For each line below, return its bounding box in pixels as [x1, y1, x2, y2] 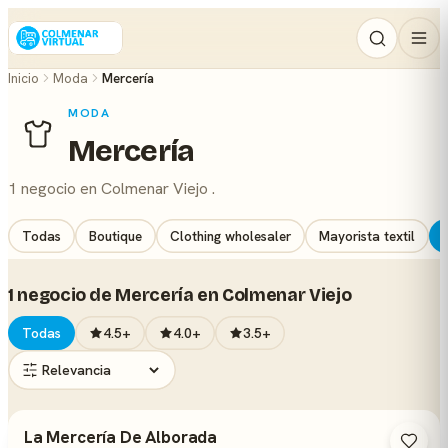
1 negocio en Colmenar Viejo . [8, 178, 215, 199]
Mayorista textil [319, 227, 415, 245]
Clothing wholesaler [170, 227, 291, 245]
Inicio [8, 69, 39, 87]
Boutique [89, 227, 142, 245]
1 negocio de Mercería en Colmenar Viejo [8, 285, 352, 306]
